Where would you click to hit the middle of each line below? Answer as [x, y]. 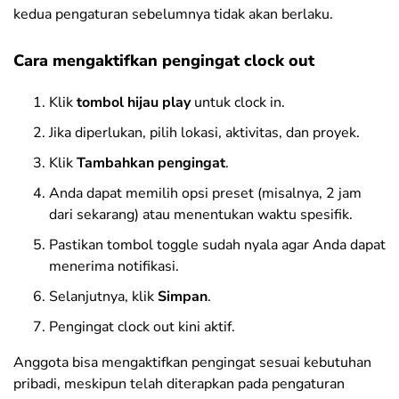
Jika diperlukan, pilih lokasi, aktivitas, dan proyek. [204, 133]
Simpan [183, 297]
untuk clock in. [240, 102]
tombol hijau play [135, 102]
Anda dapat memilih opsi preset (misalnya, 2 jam [205, 193]
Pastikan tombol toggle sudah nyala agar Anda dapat [217, 245]
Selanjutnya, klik [103, 297]
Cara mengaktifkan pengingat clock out [164, 61]
